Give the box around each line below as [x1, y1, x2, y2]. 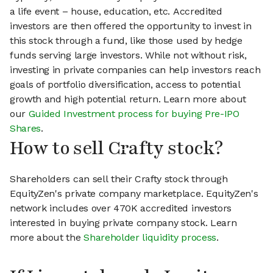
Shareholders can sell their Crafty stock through [10, 173, 228, 185]
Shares [10, 122, 41, 135]
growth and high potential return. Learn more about [10, 93, 246, 105]
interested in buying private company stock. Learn [10, 217, 237, 229]
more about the [10, 232, 84, 244]
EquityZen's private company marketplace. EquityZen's [10, 188, 258, 200]
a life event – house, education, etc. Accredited [10, 5, 222, 18]
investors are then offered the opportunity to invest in [10, 20, 252, 32]
